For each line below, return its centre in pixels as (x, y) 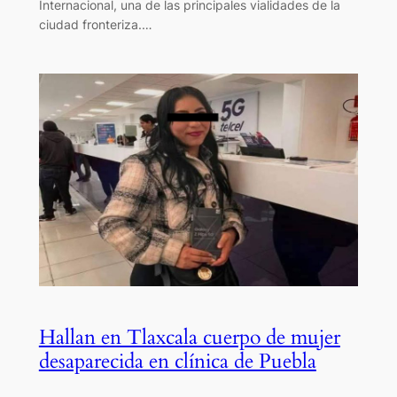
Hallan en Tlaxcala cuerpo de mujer (189, 338)
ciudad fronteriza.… (95, 25)
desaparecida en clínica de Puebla (177, 362)
